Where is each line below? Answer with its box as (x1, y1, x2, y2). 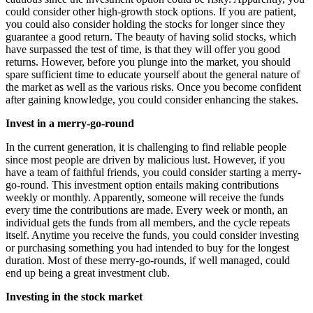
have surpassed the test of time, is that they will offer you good (6, 43, 280, 55)
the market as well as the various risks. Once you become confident (6, 80, 301, 93)
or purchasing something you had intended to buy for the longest (6, 241, 289, 254)
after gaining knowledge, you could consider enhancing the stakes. (6, 93, 301, 105)
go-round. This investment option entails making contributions (6, 178, 279, 191)
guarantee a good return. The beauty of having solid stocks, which (6, 30, 296, 43)
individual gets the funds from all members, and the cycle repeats (6, 216, 290, 228)
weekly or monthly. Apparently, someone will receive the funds (6, 191, 284, 203)
